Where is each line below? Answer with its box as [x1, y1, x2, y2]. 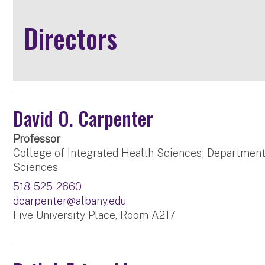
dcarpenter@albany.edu [13, 195, 127, 208]
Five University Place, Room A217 [13, 209, 176, 222]
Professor [13, 132, 61, 146]
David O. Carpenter [13, 104, 154, 132]
